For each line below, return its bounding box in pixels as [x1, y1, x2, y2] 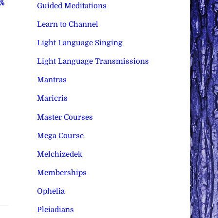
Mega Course [36, 131, 84, 140]
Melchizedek [36, 149, 82, 159]
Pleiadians [36, 205, 74, 215]
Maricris [36, 94, 68, 103]
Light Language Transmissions [36, 57, 149, 66]
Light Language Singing [36, 38, 123, 48]
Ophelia [36, 187, 65, 196]
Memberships [36, 168, 87, 178]
